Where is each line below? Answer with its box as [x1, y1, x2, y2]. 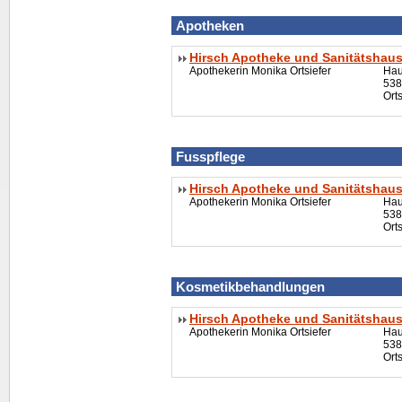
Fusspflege [176, 148, 245, 164]
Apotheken [176, 18, 244, 34]
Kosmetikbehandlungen [176, 279, 325, 295]
